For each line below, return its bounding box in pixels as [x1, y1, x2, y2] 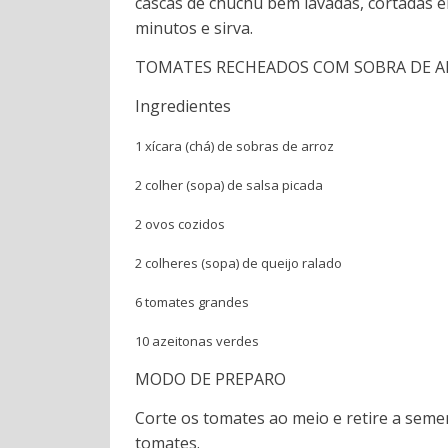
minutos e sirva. [135, 16, 254, 39]
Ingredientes [135, 94, 232, 117]
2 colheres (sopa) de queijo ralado [135, 253, 343, 272]
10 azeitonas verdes [135, 331, 260, 350]
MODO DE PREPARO [135, 367, 287, 390]
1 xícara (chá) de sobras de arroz [135, 136, 335, 155]
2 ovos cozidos [135, 214, 226, 233]
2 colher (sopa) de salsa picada [135, 175, 324, 194]
